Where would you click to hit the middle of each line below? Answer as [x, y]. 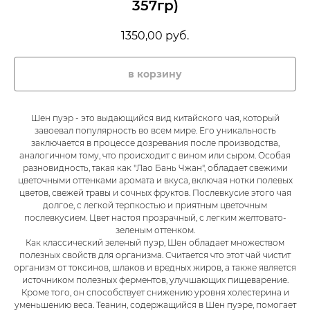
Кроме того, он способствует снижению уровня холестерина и [155, 293]
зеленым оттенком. [155, 230]
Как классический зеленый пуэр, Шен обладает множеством [155, 243]
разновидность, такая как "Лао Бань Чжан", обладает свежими [155, 168]
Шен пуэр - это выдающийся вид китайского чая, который [155, 118]
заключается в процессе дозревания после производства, [155, 143]
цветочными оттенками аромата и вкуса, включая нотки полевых [155, 181]
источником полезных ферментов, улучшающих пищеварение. [155, 280]
